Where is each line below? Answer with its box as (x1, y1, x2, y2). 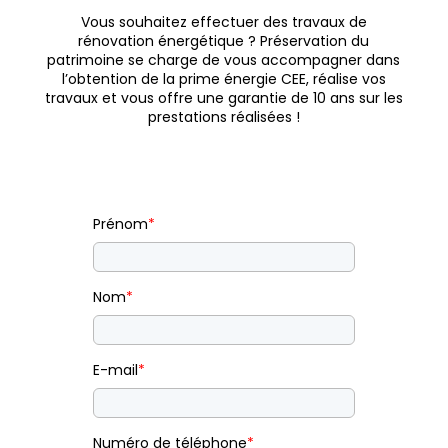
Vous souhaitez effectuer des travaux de (80, 11, 367, 32)
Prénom (92, 213, 148, 234)
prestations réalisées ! (147, 106, 300, 127)
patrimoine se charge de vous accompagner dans (47, 49, 401, 70)
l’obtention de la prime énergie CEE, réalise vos (61, 68, 386, 89)
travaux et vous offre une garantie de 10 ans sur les (44, 87, 403, 108)
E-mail (92, 359, 138, 380)
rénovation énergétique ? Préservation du (78, 30, 370, 51)
